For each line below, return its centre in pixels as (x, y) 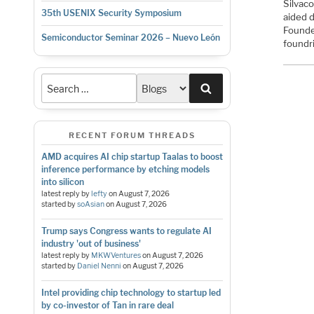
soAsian (90, 204)
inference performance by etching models (125, 169)
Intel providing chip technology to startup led (131, 292)
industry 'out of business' (91, 243)
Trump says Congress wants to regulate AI (126, 231)
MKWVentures (116, 255)
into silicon (62, 182)
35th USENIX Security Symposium (111, 13)
